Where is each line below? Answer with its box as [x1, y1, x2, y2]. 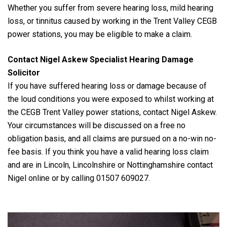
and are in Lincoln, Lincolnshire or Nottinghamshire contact [8, 160, 213, 170]
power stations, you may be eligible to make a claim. [8, 29, 192, 39]
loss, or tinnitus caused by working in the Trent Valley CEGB [8, 16, 217, 26]
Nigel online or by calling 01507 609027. [8, 173, 150, 183]
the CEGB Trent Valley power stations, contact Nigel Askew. [8, 107, 217, 117]
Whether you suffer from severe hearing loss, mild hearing [8, 3, 213, 13]
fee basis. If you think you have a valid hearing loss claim [8, 146, 209, 157]
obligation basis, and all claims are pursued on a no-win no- [8, 133, 216, 143]
